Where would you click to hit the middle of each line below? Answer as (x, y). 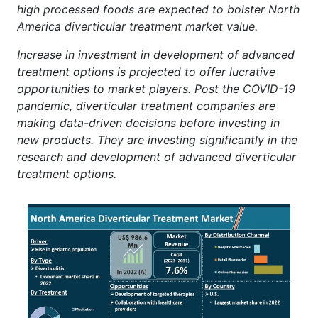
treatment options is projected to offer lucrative (146, 71)
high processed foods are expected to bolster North (158, 9)
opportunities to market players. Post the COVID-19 (156, 88)
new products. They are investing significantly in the (157, 139)
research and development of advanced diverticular (157, 157)
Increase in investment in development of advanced (156, 54)
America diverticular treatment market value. (137, 26)
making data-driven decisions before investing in (148, 122)
